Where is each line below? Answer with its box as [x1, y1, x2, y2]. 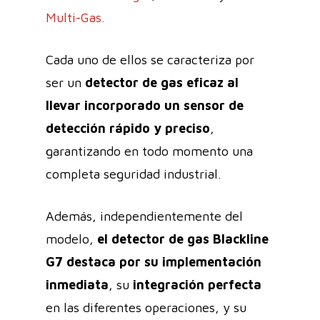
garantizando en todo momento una [46, 143, 253, 159]
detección [46, 120, 106, 136]
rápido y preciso [106, 120, 210, 136]
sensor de [184, 97, 244, 113]
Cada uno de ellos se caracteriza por [46, 51, 254, 67]
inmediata [46, 276, 109, 292]
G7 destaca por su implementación [46, 254, 261, 269]
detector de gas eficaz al [85, 74, 239, 90]
